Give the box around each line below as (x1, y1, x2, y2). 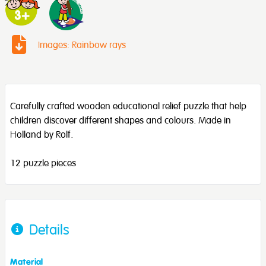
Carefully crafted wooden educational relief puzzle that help (10, 99, 246, 112)
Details (29, 220, 69, 238)
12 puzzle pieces (10, 156, 76, 169)
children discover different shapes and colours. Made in (10, 113, 231, 126)
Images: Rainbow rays (38, 38, 126, 50)
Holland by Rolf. (10, 128, 73, 140)
